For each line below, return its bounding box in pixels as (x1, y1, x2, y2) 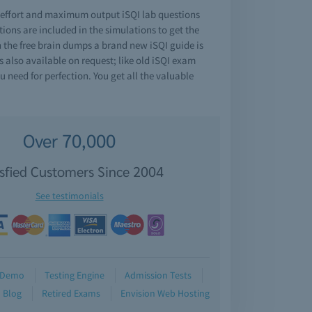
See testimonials (35, 189, 104, 202)
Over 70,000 (23, 128, 116, 152)
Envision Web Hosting (120, 287, 210, 299)
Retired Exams (42, 287, 100, 299)
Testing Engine (45, 269, 104, 281)
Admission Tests (125, 269, 192, 281)
